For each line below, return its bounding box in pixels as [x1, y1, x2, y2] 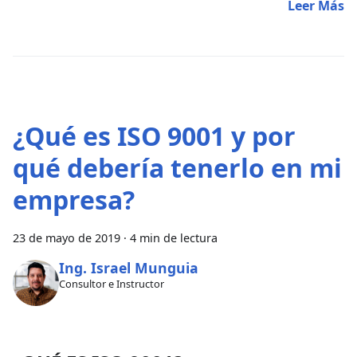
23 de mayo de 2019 [13, 230, 120, 246]
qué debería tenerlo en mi [13, 151, 342, 186]
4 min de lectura [130, 230, 218, 246]
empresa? [13, 182, 135, 218]
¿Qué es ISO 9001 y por [13, 119, 296, 154]
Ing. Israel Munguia [58, 257, 198, 277]
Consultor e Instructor [58, 276, 164, 291]
